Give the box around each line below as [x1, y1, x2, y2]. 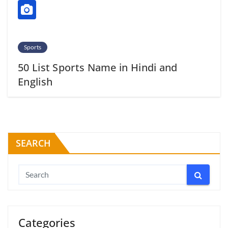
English [18, 75, 53, 89]
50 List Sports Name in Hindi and [18, 61, 178, 75]
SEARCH [16, 137, 51, 150]
